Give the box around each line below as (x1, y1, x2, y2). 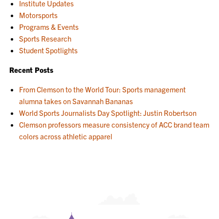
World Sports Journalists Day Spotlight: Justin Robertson (19, 108, 197, 117)
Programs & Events (19, 22, 79, 31)
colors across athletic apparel (19, 131, 113, 141)
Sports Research (19, 34, 72, 43)
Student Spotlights (19, 45, 78, 55)
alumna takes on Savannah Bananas (19, 96, 133, 106)
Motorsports (19, 10, 58, 20)
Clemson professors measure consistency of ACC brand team (19, 120, 210, 129)
